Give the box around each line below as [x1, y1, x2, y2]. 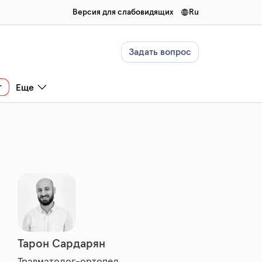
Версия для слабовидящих [73, 8, 174, 16]
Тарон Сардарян [18, 238, 105, 250]
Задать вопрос [129, 47, 191, 57]
